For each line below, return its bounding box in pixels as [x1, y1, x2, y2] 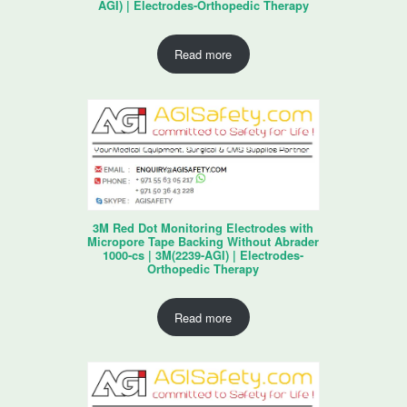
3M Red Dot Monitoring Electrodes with [93, 220, 314, 237]
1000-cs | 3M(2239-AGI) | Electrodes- [103, 247, 304, 264]
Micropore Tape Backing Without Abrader [87, 233, 320, 251]
